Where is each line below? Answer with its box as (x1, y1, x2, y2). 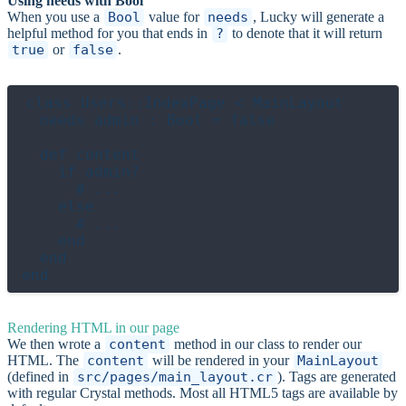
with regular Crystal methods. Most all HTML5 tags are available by (7, 384, 398, 401)
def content (22, 145, 140, 163)
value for (145, 8, 203, 24)
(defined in (7, 368, 72, 384)
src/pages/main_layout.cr (77, 368, 273, 385)
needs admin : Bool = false (22, 111, 275, 129)
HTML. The (7, 352, 82, 368)
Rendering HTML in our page (7, 319, 179, 335)
